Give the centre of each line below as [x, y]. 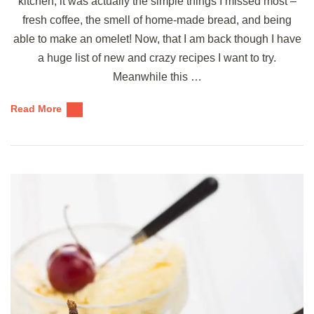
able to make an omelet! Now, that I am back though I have [157, 39]
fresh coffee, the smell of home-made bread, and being [157, 20]
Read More [36, 108]
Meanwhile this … [157, 76]
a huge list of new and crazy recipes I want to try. [157, 57]
